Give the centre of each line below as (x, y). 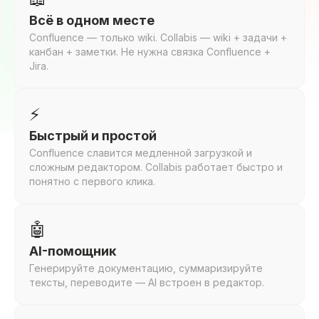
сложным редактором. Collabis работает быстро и (156, 167)
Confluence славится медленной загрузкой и (141, 153)
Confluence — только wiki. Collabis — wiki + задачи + (158, 37)
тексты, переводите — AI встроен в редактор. (147, 282)
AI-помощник (73, 251)
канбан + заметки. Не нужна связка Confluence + (150, 52)
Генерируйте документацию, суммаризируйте (146, 268)
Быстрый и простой (93, 136)
